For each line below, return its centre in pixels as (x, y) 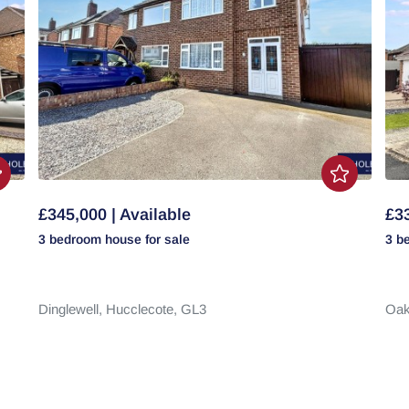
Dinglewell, (72, 309)
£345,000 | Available (114, 215)
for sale (167, 239)
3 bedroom (71, 239)
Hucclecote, (143, 309)
